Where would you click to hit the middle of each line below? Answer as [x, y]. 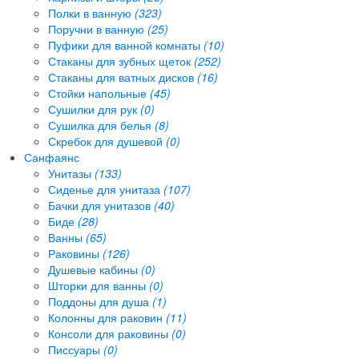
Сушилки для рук [94, 109]
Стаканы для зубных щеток [121, 61]
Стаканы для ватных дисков [123, 77]
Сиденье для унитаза [106, 189]
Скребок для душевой [107, 141]
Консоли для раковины [110, 333]
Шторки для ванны [99, 285]
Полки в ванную [91, 12]
